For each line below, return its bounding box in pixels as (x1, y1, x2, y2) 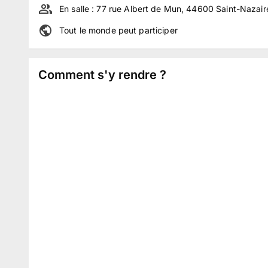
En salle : (59, 4, 97, 14)
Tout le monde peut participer (59, 25, 178, 35)
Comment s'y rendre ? (38, 68, 166, 82)
